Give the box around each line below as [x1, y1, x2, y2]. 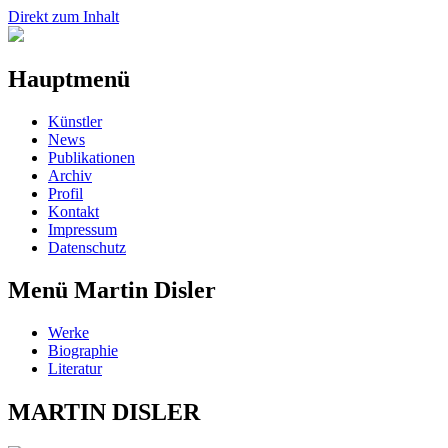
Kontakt [48, 202, 99, 220]
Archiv [48, 166, 92, 184]
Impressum [48, 220, 117, 238]
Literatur [48, 359, 102, 377]
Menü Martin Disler [8, 276, 216, 303]
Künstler [48, 112, 102, 130]
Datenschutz [48, 238, 126, 256]
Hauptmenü [8, 65, 130, 92]
